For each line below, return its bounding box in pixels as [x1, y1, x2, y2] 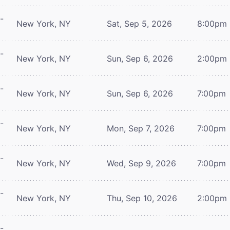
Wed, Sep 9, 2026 [107, 158, 176, 168]
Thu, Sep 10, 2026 [107, 193, 177, 203]
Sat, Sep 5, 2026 [107, 18, 172, 29]
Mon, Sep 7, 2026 [107, 123, 175, 133]
